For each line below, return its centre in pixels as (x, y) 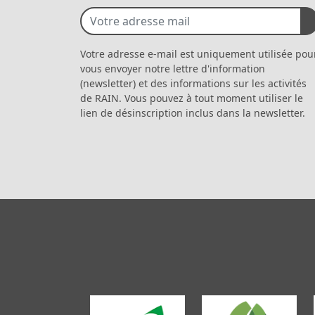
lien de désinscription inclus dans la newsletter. (193, 113)
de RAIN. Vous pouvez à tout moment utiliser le (192, 98)
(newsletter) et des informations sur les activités (193, 83)
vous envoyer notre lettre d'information (173, 69)
